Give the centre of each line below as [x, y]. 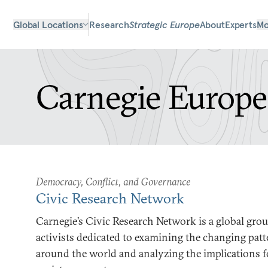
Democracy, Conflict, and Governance [113, 182]
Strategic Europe [165, 25]
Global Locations [48, 25]
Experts [240, 25]
